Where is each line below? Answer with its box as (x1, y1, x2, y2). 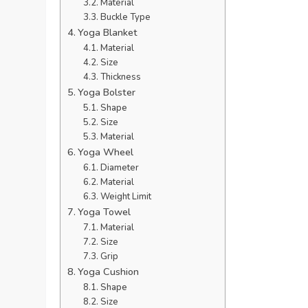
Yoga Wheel (78, 144, 134, 159)
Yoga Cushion (78, 264, 140, 278)
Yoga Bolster (78, 85, 136, 99)
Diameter (100, 161, 139, 174)
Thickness (100, 70, 141, 83)
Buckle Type (100, 10, 151, 23)
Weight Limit (100, 190, 151, 203)
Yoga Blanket (78, 25, 138, 39)
